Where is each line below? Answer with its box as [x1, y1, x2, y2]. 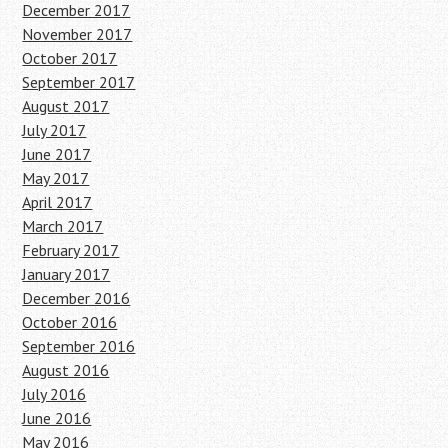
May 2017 [22, 167, 90, 188]
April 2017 [22, 191, 93, 212]
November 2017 [22, 23, 133, 44]
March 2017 [22, 215, 104, 236]
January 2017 [22, 263, 111, 284]
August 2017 [22, 95, 110, 116]
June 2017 [22, 143, 92, 164]
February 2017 [22, 239, 120, 260]
